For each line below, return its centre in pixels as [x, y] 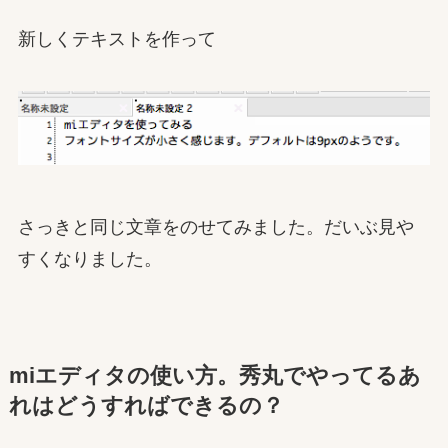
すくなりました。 [89, 259]
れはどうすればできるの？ [146, 406]
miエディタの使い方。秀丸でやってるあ [214, 376]
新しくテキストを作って [116, 38]
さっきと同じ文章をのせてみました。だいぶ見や [215, 227]
